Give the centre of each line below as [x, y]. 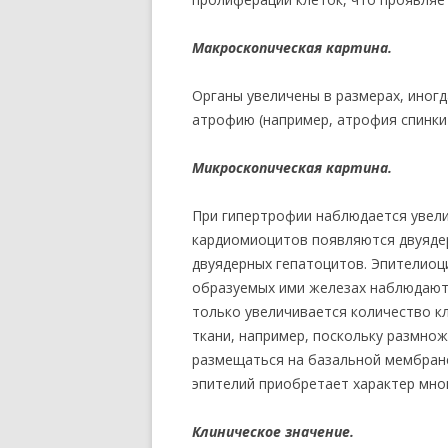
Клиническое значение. [273, 431]
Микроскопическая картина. [292, 167]
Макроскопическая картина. [292, 47]
